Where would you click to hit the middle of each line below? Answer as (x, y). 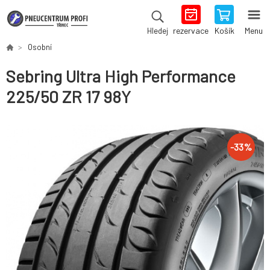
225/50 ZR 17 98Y (68, 97)
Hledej (157, 31)
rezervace (191, 30)
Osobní (40, 47)
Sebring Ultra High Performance (121, 76)
